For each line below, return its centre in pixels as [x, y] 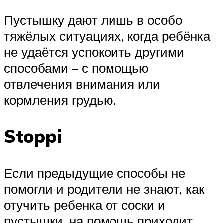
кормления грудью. [60, 100]
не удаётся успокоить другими [94, 52]
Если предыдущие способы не [95, 172]
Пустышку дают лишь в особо [93, 20]
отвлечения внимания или [82, 84]
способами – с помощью [76, 68]
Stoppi [33, 136]
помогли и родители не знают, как [104, 188]
